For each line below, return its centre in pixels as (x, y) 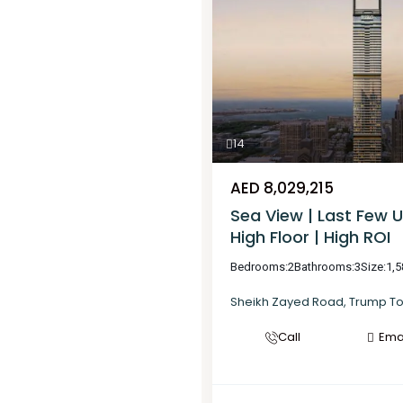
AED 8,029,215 (282, 188)
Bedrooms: (259, 267)
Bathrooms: (324, 267)
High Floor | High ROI (310, 237)
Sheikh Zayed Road (287, 302)
